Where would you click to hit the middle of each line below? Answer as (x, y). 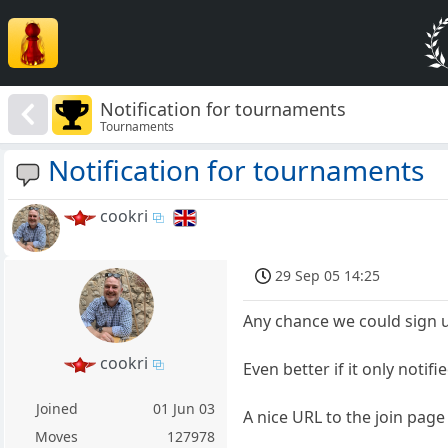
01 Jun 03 (184, 409)
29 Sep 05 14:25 (328, 276)
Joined (56, 409)
